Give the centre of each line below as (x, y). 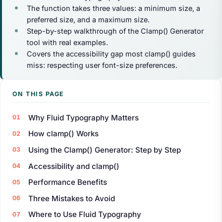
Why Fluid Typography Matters (83, 117)
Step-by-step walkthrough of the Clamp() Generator (115, 31)
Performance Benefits (68, 182)
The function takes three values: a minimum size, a (113, 8)
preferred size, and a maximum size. (88, 20)
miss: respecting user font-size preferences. (102, 65)
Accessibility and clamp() (74, 166)
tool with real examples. (67, 43)
